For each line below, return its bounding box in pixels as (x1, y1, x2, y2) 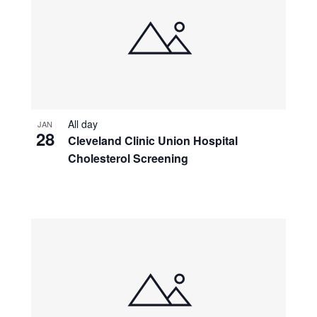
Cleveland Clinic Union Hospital (67, 132, 238, 149)
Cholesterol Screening (67, 149, 188, 166)
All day (67, 116, 98, 131)
